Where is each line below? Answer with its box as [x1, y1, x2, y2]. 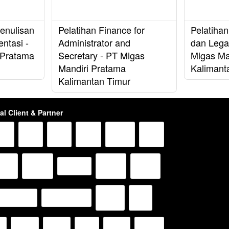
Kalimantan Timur [58, 74, 130, 88]
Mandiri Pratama [58, 61, 126, 75]
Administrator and [58, 36, 130, 50]
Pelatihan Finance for [58, 23, 145, 37]
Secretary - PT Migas [58, 49, 145, 62]
